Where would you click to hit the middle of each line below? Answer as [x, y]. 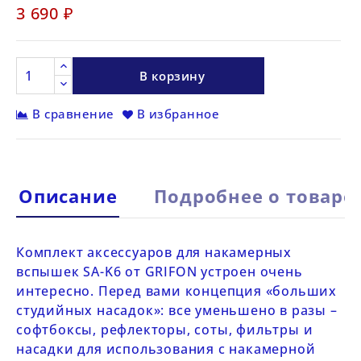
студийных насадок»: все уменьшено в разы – [177, 310]
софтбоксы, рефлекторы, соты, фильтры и [165, 330]
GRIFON [171, 272]
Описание [68, 196]
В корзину [172, 76]
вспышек [50, 272]
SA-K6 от [114, 272]
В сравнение [73, 114]
